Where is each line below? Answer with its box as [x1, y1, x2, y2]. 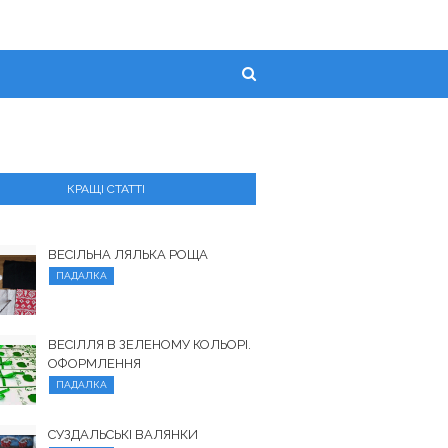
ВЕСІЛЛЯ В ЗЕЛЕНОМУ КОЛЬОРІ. [48, 337, 252, 352]
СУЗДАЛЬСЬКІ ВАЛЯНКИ [48, 427, 199, 442]
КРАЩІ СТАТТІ [67, 182, 145, 196]
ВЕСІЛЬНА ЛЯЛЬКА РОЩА [48, 247, 209, 262]
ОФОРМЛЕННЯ [48, 356, 142, 371]
